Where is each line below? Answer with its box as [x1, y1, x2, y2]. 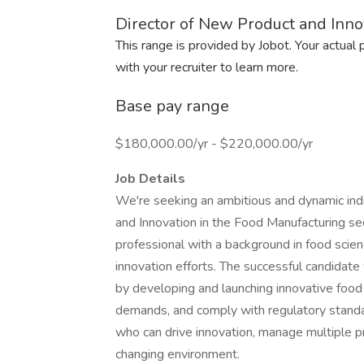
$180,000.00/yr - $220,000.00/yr [115, 135, 313, 153]
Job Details [115, 170, 185, 188]
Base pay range [115, 95, 229, 117]
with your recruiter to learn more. [115, 58, 298, 76]
